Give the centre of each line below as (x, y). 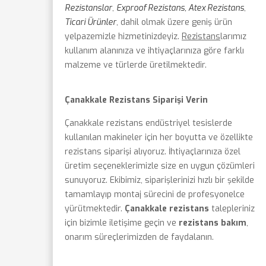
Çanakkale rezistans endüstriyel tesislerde (148, 123)
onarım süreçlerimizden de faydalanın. (139, 237)
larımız (233, 37)
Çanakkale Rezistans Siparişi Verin (136, 100)
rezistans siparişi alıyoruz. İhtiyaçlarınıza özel (153, 152)
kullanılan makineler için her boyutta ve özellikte (159, 137)
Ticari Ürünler (91, 22)
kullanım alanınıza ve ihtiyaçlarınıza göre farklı (154, 51)
